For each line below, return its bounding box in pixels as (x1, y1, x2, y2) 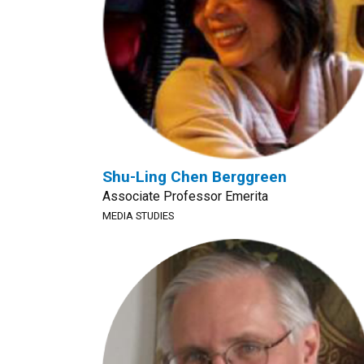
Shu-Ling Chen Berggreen (102, 167, 287, 186)
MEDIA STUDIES (102, 210, 174, 222)
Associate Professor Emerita (102, 188, 268, 204)
